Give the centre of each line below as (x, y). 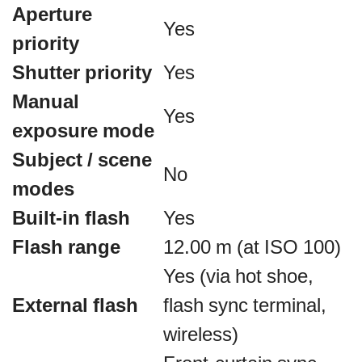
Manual (46, 101)
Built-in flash (71, 217)
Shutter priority (82, 72)
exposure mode (83, 130)
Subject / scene (82, 159)
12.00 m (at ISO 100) (252, 246)
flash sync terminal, (245, 305)
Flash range (66, 246)
